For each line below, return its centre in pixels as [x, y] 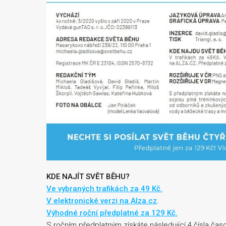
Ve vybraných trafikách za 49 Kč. [104, 189]
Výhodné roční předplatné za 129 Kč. [112, 213]
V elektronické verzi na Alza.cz [102, 201]
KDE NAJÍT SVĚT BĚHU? [88, 177]
